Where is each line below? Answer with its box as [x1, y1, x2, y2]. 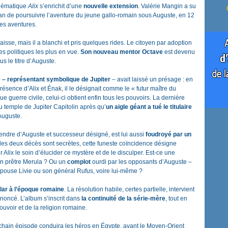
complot [67, 158, 91, 165]
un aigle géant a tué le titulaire [106, 103, 192, 110]
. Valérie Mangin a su [138, 3, 196, 10]
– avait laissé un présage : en [110, 76, 193, 83]
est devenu [163, 48, 195, 55]
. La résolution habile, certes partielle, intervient [64, 186, 194, 193]
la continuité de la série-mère [81, 195, 165, 202]
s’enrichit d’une [38, 3, 83, 10]
